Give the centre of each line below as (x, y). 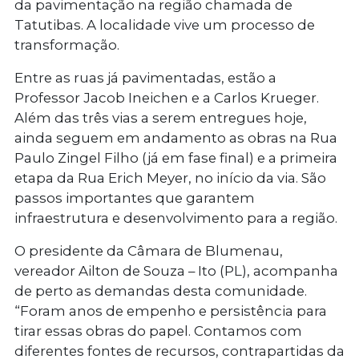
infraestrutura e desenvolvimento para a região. (176, 218)
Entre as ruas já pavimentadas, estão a (145, 78)
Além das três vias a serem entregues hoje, (161, 118)
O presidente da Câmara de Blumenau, (149, 251)
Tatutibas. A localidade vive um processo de (165, 25)
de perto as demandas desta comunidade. (161, 291)
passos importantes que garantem (135, 198)
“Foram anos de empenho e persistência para (171, 311)
